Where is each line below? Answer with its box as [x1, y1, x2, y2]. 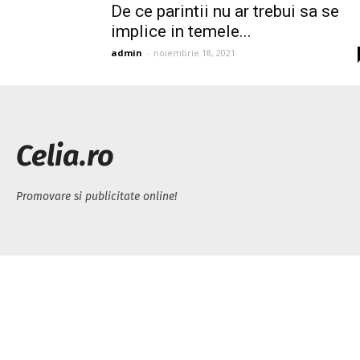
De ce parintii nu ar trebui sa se [111, 2, 339, 21]
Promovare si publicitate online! [16, 190, 177, 203]
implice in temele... [111, 22, 252, 41]
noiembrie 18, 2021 [153, 47, 235, 59]
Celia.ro [16, 138, 114, 174]
